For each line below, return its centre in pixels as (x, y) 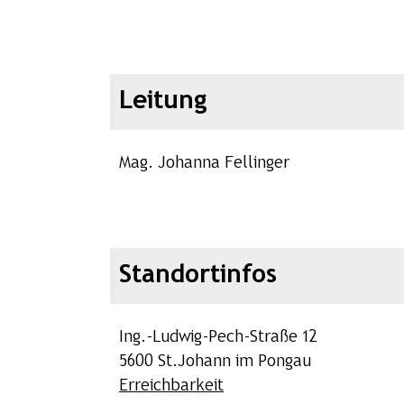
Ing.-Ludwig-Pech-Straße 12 (218, 337)
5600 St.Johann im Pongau (215, 362)
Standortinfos (198, 275)
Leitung (163, 101)
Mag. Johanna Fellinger (204, 163)
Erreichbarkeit (171, 386)
